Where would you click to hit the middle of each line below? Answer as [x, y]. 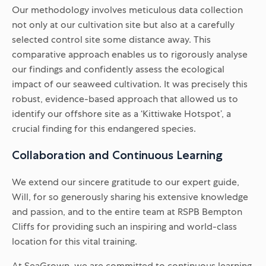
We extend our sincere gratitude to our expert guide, [126, 182]
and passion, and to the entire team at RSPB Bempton [127, 211]
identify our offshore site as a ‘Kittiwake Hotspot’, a [121, 113]
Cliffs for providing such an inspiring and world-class [124, 226]
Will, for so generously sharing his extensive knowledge [130, 197]
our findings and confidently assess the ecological [118, 69]
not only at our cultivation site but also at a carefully [123, 24]
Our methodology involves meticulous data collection [127, 9]
